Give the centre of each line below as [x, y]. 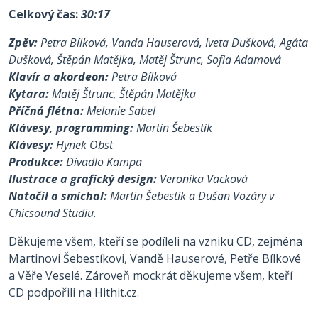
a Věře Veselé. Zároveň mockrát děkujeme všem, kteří [150, 275]
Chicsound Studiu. [53, 213]
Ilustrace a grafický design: [84, 179]
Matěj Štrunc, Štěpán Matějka [124, 94]
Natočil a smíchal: [59, 196]
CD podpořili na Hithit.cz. [75, 292]
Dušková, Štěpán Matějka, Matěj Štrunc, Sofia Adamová [145, 60]
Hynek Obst [84, 145]
